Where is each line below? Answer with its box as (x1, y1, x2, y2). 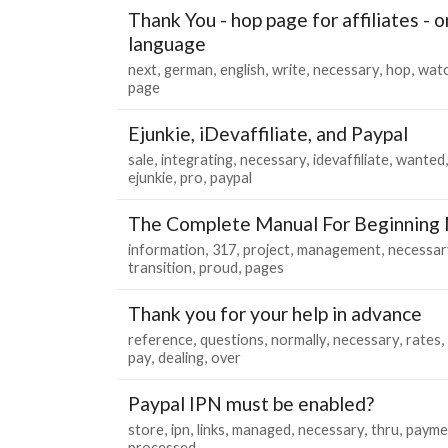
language (128, 31, 206, 55)
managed (232, 420, 291, 438)
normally (271, 330, 326, 348)
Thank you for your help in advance (128, 301, 422, 325)
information (128, 240, 205, 258)
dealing (158, 348, 204, 366)
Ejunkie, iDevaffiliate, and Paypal (128, 121, 408, 145)
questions (200, 330, 264, 348)
